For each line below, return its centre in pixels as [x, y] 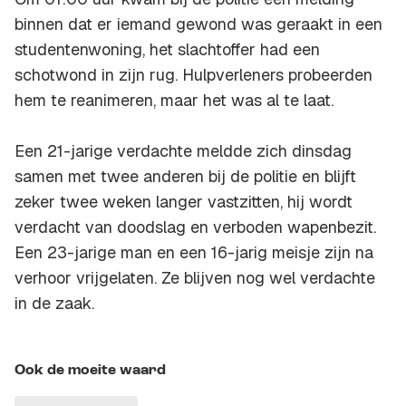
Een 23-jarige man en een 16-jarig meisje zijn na [194, 253]
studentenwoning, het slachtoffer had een [167, 50]
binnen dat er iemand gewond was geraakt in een [198, 24]
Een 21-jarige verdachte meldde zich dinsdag [183, 151]
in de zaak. [54, 304]
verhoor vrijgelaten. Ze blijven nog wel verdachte [195, 278]
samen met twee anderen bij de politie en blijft [185, 177]
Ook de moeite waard [90, 371]
